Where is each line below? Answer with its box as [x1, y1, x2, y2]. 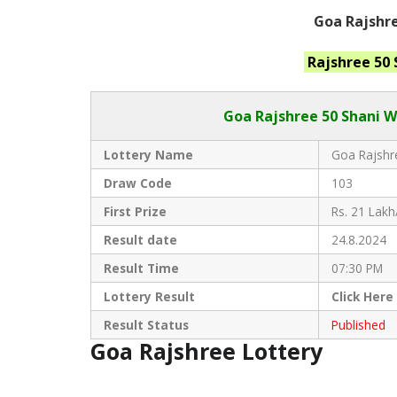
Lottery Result [103, 288, 198, 306]
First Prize [103, 203, 167, 221]
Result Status [103, 316, 189, 334]
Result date [103, 231, 177, 249]
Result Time [103, 260, 179, 277]
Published [331, 316, 385, 334]
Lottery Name [103, 146, 193, 164]
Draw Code [103, 175, 172, 192]
